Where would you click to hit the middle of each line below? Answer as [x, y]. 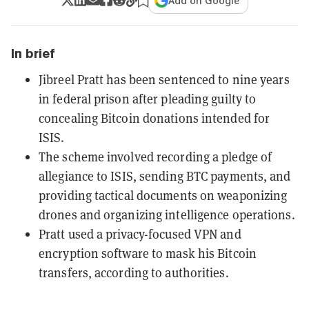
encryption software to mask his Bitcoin [148, 253]
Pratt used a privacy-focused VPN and [140, 234]
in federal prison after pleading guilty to [148, 99]
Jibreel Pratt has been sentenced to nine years [164, 79]
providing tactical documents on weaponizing [163, 195]
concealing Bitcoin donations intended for [154, 118]
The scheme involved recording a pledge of [156, 157]
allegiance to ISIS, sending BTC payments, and [165, 176]
